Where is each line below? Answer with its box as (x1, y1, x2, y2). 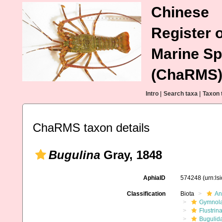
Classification (126, 190, 166, 197)
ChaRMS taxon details (33, 121, 150, 134)
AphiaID (143, 174, 166, 181)
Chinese (151, 4, 209, 20)
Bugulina (49, 148, 100, 162)
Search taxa (164, 90, 198, 97)
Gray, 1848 (100, 148, 162, 162)
